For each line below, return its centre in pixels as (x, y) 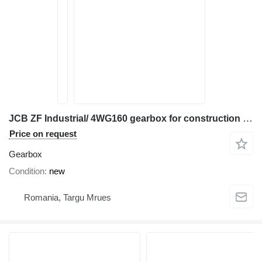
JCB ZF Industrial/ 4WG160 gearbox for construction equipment (248, 118)
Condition (27, 171)
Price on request (43, 134)
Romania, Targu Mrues (68, 197)
